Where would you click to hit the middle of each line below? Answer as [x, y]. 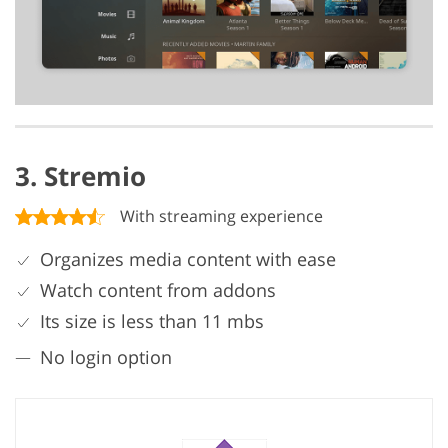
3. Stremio [80, 176]
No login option [106, 357]
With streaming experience [221, 216]
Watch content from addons [158, 290]
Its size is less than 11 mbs [152, 321]
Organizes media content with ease [188, 259]
